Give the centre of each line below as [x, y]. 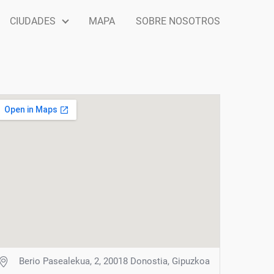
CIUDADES [33, 21]
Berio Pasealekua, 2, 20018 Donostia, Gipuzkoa [114, 261]
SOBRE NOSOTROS [178, 21]
